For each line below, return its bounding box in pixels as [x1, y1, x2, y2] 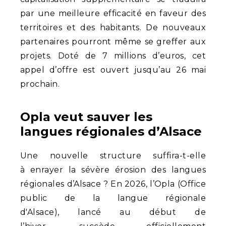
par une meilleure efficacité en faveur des [20, 9, 206, 19]
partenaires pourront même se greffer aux [20, 37, 206, 47]
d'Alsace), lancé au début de [20, 207, 206, 217]
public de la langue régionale [20, 193, 206, 203]
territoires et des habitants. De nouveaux [20, 23, 206, 33]
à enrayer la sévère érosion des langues [20, 164, 206, 175]
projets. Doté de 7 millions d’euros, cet [20, 51, 206, 61]
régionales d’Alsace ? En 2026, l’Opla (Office [20, 179, 206, 189]
